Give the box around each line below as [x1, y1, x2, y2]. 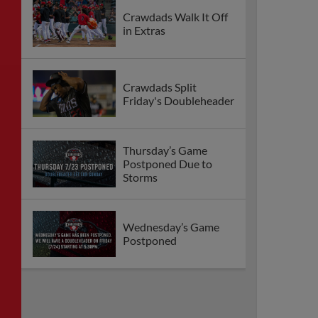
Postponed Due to [123, 157, 212, 171]
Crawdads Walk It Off [123, 9, 228, 23]
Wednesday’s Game [123, 220, 219, 234]
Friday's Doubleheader [123, 93, 234, 107]
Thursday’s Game [123, 143, 207, 158]
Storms [123, 170, 158, 185]
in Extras [123, 23, 165, 37]
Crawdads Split [123, 79, 197, 94]
